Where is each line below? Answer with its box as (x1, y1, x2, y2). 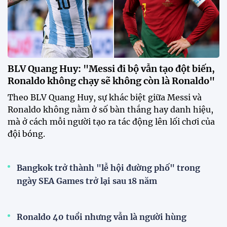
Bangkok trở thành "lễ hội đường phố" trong (17, 162, 200, 173)
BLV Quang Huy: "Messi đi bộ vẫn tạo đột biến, (8, 62, 215, 74)
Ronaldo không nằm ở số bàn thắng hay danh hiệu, (8, 104, 213, 115)
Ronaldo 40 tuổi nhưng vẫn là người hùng (17, 211, 186, 222)
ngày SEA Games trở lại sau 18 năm (17, 175, 157, 186)
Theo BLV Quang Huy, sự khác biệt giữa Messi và (8, 92, 202, 102)
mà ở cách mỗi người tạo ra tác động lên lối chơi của (8, 116, 215, 127)
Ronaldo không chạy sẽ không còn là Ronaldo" (8, 74, 215, 87)
